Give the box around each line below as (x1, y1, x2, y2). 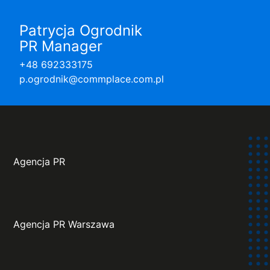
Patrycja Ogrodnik (19, 22, 142, 40)
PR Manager (19, 37, 102, 55)
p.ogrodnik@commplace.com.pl (19, 73, 164, 86)
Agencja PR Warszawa (13, 218, 115, 231)
